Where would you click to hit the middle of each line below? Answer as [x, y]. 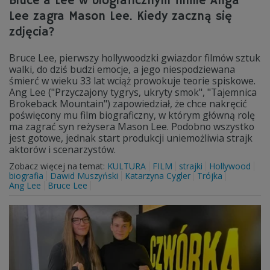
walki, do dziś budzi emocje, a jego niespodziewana [122, 69]
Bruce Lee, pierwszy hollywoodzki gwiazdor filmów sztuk [135, 58]
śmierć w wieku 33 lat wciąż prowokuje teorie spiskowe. [132, 81]
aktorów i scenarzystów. [62, 149]
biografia [26, 176]
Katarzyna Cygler [158, 176]
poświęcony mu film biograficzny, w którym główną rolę [132, 115]
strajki [191, 166]
